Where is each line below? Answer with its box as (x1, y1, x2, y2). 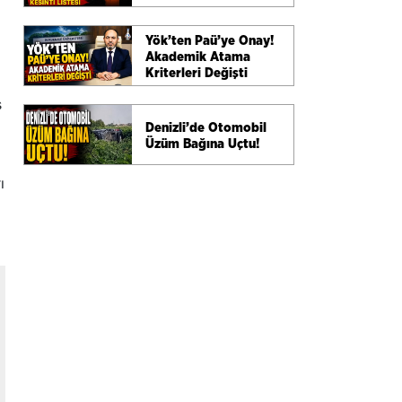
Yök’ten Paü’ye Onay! (145, 33, 274, 48)
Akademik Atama (145, 49, 250, 64)
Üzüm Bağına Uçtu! (145, 136, 259, 151)
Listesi (145, 2, 185, 16)
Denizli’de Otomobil (145, 120, 267, 135)
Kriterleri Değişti (145, 66, 248, 80)
